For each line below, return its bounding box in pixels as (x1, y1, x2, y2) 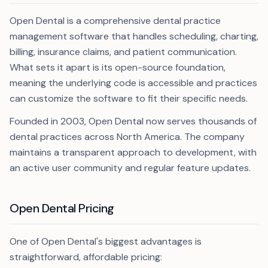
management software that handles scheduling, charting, (10, 30, 258, 42)
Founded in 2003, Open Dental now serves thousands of (10, 115, 257, 127)
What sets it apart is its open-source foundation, (10, 61, 226, 74)
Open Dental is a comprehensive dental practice (10, 14, 221, 27)
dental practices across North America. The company (10, 130, 245, 143)
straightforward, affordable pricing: (10, 251, 162, 263)
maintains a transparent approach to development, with (10, 146, 257, 159)
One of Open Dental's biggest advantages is (10, 235, 202, 248)
